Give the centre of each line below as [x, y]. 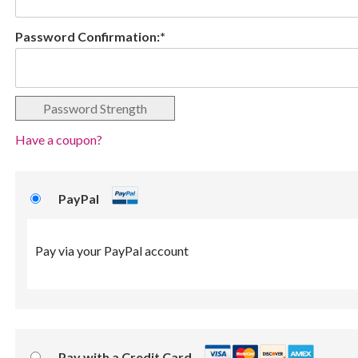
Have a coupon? [58, 139]
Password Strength [95, 108]
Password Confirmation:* [90, 36]
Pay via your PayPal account [111, 250]
